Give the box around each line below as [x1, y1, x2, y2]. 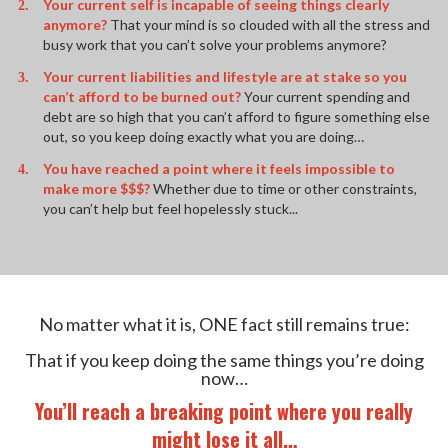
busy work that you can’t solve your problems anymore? [43, 35, 387, 53]
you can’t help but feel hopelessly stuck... [43, 199, 298, 217]
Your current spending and [244, 87, 410, 105]
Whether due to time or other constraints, [153, 179, 417, 197]
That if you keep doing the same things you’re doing [24, 348, 424, 371]
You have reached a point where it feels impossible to [42, 159, 395, 177]
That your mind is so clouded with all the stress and [110, 15, 430, 33]
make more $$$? [43, 179, 153, 197]
